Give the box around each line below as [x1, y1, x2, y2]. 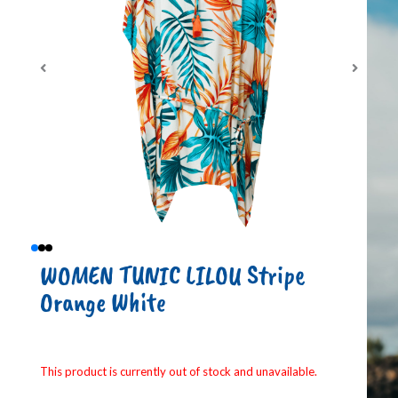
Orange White [40, 284, 166, 319]
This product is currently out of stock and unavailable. [40, 363, 317, 378]
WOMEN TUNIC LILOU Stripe [40, 258, 305, 292]
